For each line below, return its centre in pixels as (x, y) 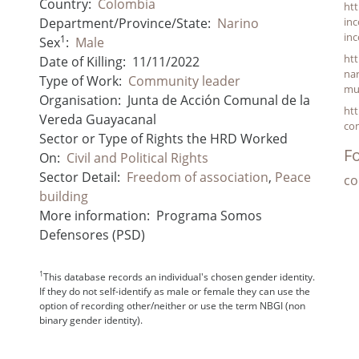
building (63, 196)
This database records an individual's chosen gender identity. (179, 276)
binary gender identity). (91, 320)
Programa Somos (209, 215)
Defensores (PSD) (92, 234)
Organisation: (80, 100)
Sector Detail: (79, 177)
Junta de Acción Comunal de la (218, 100)
